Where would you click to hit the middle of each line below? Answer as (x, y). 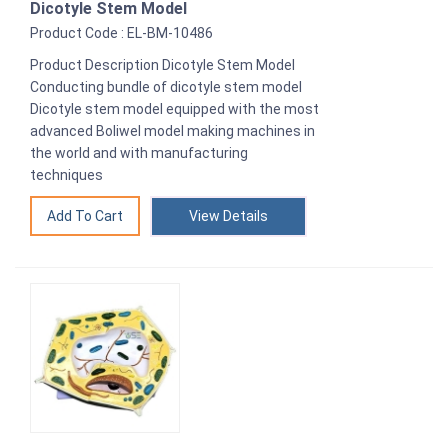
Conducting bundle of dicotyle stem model (166, 86)
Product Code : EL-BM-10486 (121, 32)
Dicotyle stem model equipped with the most (174, 108)
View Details (228, 215)
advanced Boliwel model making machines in (172, 130)
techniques (66, 174)
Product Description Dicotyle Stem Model (162, 64)
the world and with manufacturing (139, 152)
